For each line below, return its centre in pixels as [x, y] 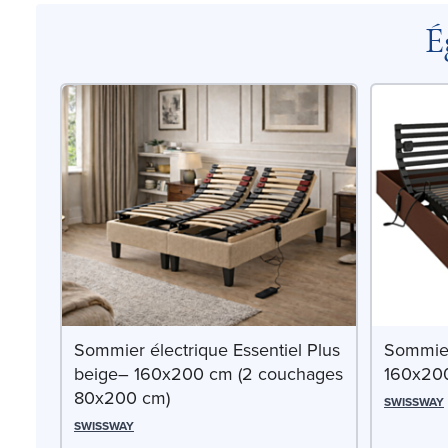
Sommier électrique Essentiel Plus [207, 350]
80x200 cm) [122, 398]
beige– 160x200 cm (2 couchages [208, 374]
